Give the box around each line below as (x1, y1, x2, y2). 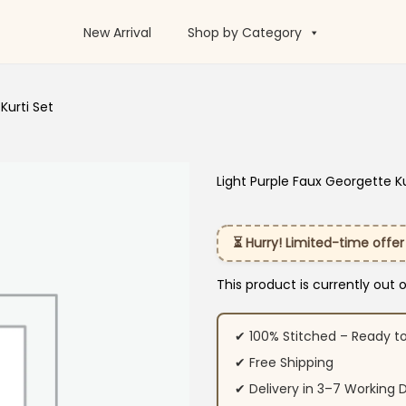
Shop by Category (187, 24, 302, 43)
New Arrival (82, 24, 151, 43)
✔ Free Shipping (234, 353, 333, 372)
